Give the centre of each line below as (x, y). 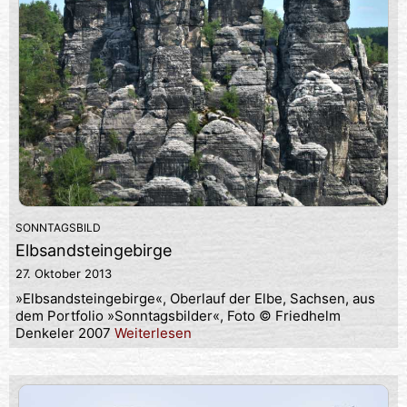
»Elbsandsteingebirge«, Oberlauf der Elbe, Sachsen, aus (195, 299)
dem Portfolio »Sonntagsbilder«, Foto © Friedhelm (178, 316)
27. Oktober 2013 (64, 274)
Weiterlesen (153, 333)
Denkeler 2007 (65, 333)
